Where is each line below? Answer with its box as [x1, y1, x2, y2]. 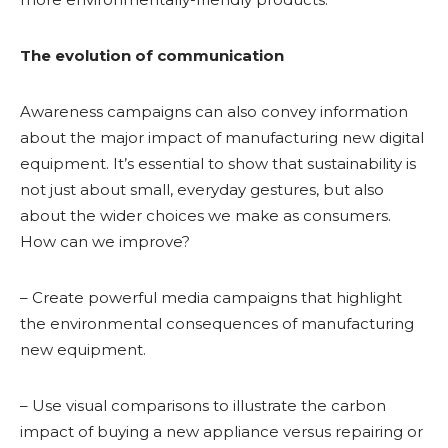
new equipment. [20, 340, 146, 359]
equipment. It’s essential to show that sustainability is [20, 154, 416, 173]
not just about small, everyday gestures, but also [20, 180, 384, 199]
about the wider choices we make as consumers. [20, 206, 391, 225]
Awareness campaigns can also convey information [20, 102, 408, 121]
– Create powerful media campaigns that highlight [20, 288, 402, 307]
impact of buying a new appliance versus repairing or [20, 422, 423, 441]
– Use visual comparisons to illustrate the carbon [20, 396, 386, 415]
